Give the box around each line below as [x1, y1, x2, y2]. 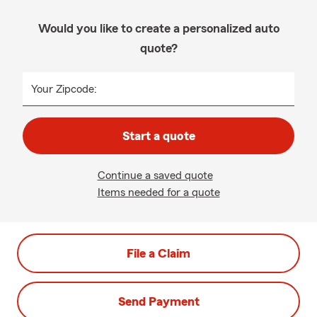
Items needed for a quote [97, 187, 220, 198]
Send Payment [117, 295, 200, 308]
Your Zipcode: [31, 83, 97, 95]
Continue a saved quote [97, 170, 213, 181]
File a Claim [127, 247, 190, 260]
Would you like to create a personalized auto [38, 22, 279, 35]
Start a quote [122, 129, 195, 142]
